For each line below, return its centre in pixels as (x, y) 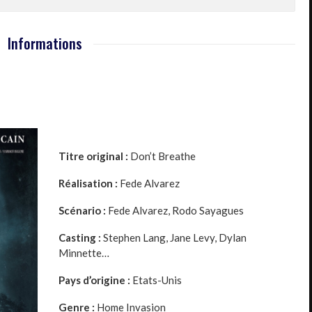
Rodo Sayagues (208, 210)
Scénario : (82, 210)
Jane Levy (192, 237)
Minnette (80, 252)
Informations (45, 44)
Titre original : (93, 156)
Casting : (80, 237)
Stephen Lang (134, 237)
